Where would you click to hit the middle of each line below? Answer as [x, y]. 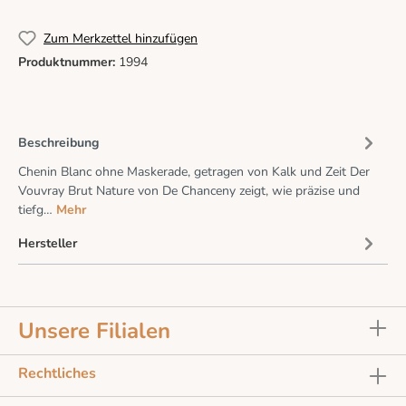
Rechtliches [57, 373]
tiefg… [37, 210]
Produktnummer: [68, 63]
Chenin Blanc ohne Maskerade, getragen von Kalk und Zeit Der [194, 172]
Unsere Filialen [94, 330]
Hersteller [48, 243]
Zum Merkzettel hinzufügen [121, 38]
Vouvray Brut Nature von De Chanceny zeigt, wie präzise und [189, 191]
